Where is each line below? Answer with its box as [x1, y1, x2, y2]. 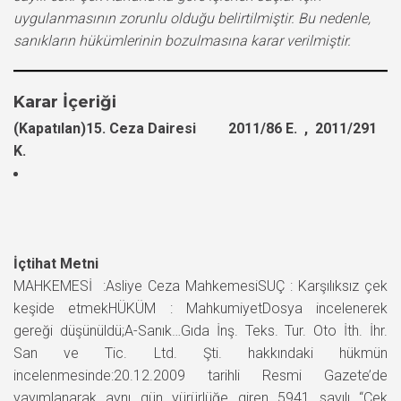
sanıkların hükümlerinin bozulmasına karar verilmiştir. [13, 31, 351, 49]
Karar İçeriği [13, 91, 116, 112]
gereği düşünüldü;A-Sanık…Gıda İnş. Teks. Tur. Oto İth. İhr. [13, 321, 388, 339]
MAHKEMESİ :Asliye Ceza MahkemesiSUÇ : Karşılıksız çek [13, 277, 388, 294]
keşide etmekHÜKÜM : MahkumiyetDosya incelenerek [13, 299, 388, 317]
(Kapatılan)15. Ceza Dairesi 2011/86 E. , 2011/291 [13, 119, 377, 137]
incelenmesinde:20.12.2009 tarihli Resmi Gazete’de [13, 366, 388, 384]
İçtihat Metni [13, 254, 98, 272]
